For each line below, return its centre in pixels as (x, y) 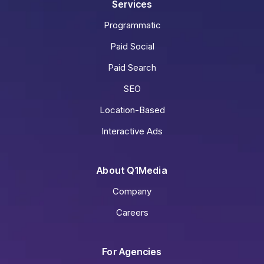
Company (132, 192)
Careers (132, 213)
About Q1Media (132, 171)
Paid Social (132, 47)
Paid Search (132, 68)
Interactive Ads (132, 131)
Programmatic (132, 25)
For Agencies (132, 252)
